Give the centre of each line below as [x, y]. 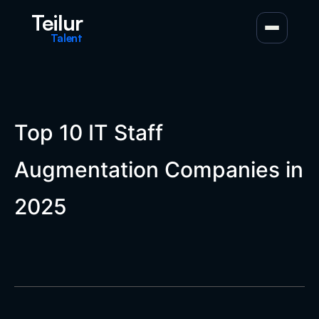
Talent [66, 37]
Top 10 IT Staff [89, 132]
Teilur [57, 22]
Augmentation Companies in [159, 169]
